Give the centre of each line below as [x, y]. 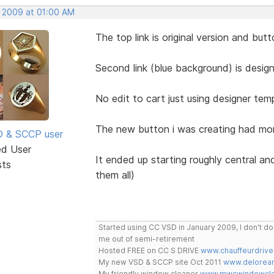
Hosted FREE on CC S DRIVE [149, 250]
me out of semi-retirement [146, 239]
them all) [115, 175]
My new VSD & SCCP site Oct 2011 [161, 262]
